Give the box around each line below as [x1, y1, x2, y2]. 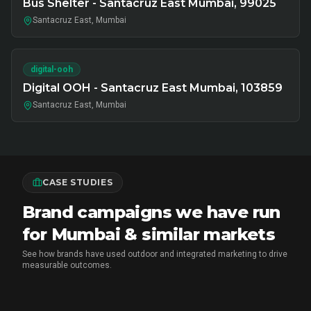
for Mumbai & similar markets [22, 224, 276, 244]
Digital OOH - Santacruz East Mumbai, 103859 [23, 81, 283, 94]
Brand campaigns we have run [22, 202, 280, 222]
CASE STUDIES [42, 177, 113, 187]
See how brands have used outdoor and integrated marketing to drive [22, 249, 287, 259]
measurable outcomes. [22, 260, 112, 270]
